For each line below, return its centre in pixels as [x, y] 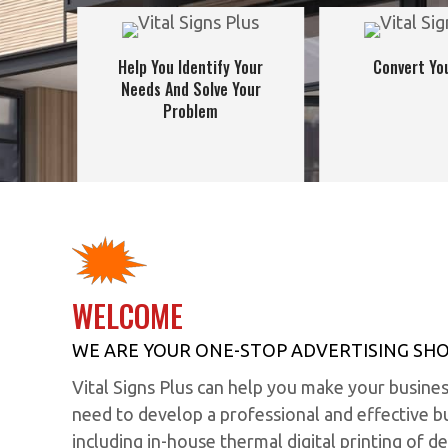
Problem [191, 111]
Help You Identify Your [191, 67]
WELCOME [127, 315]
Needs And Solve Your [190, 89]
